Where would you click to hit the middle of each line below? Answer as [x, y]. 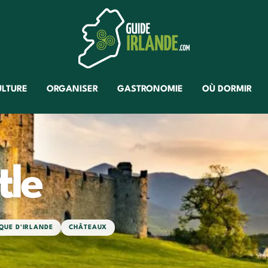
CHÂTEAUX [88, 228]
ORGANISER [72, 89]
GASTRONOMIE [150, 89]
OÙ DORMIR [227, 89]
